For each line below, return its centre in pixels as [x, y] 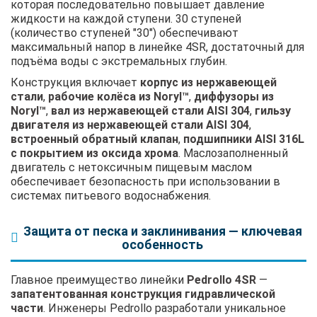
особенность [162, 244]
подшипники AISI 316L [244, 139]
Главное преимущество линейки [99, 279]
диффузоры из [234, 96]
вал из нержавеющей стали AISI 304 [150, 110]
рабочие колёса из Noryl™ [119, 96]
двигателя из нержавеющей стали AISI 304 [130, 125]
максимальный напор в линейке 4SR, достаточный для [157, 47]
